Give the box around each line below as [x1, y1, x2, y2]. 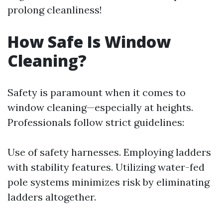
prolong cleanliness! [7, 3, 102, 16]
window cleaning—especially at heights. [7, 101, 193, 113]
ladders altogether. [7, 191, 96, 203]
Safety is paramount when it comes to [7, 86, 186, 99]
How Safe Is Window [7, 31, 171, 52]
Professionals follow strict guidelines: [7, 116, 184, 128]
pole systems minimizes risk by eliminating [7, 176, 210, 188]
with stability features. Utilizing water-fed [7, 161, 205, 173]
